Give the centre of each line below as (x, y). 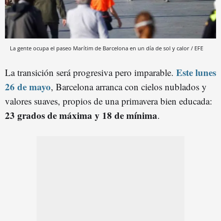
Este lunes (196, 72)
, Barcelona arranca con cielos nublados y (129, 86)
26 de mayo (28, 86)
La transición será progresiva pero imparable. (91, 72)
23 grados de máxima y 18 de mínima (81, 115)
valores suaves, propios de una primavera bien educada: (109, 101)
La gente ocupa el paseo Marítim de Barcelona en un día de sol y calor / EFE (107, 48)
